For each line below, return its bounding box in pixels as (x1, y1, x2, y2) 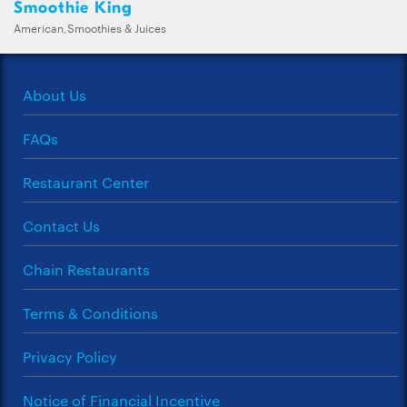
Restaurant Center (23, 173, 149, 192)
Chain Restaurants (23, 260, 150, 279)
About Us (23, 85, 86, 104)
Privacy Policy (23, 347, 117, 366)
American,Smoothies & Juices (14, 19, 166, 35)
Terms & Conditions (23, 303, 158, 323)
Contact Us (23, 216, 100, 235)
